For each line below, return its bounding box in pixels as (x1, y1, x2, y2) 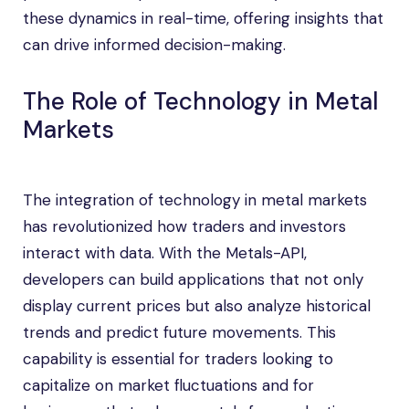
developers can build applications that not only (23, 269, 363, 289)
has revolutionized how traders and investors (23, 216, 346, 236)
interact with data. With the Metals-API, (23, 243, 307, 263)
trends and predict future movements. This (23, 322, 336, 342)
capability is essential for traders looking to (23, 349, 333, 369)
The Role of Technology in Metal (23, 86, 378, 117)
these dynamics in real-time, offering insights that (23, 8, 383, 28)
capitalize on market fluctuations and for (23, 375, 314, 395)
